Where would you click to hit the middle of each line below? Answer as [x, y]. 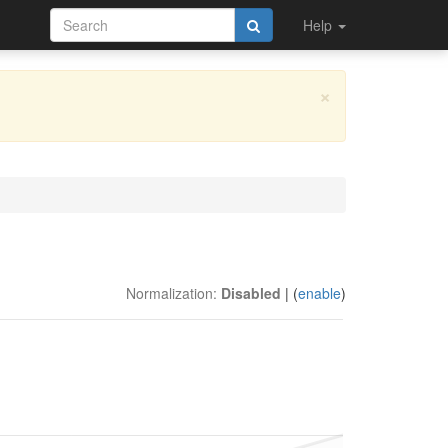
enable [319, 293]
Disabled [251, 293]
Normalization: [173, 293]
